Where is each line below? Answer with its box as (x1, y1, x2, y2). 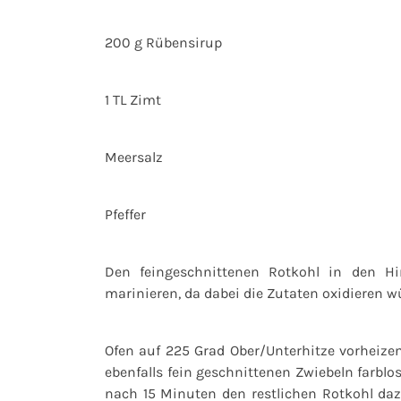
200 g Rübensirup (105, 33, 222, 51)
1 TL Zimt (105, 90, 161, 108)
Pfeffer (105, 205, 146, 223)
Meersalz (105, 148, 163, 166)
